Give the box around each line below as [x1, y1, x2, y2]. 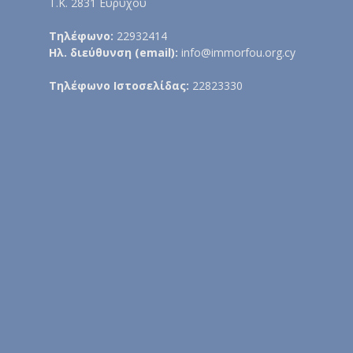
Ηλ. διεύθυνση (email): [49, 45, 178, 60]
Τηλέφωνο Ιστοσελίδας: [49, 78, 192, 93]
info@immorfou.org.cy [178, 45, 295, 60]
